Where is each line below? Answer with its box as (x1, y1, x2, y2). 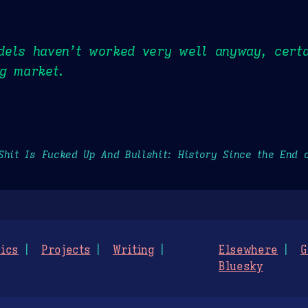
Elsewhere (219, 243, 278, 258)
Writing (113, 243, 155, 258)
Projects (41, 243, 91, 258)
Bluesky (219, 260, 263, 274)
